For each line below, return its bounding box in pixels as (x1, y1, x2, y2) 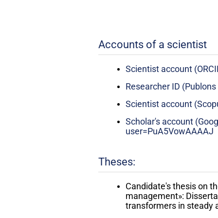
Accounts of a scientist (98, 38, 207, 51)
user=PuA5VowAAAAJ (125, 126, 214, 137)
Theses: (98, 156, 135, 168)
